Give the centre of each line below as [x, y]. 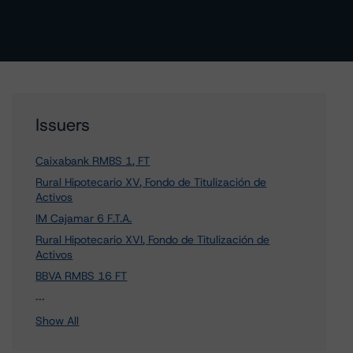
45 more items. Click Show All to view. [154, 295]
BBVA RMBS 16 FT [82, 276]
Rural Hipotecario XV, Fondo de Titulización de [151, 182]
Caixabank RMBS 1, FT [93, 161]
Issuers [63, 125]
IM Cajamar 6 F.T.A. [84, 218]
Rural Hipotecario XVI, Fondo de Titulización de [153, 240]
